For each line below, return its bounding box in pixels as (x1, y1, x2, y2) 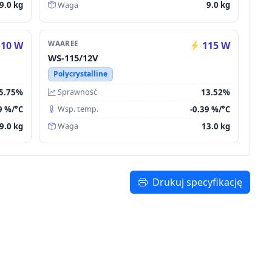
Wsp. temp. (58, 104, 99, 115)
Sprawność (58, 87, 98, 98)
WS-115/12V (48, 52, 99, 64)
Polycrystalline (53, 69, 107, 80)
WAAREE (48, 39, 78, 49)
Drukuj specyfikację (152, 175, 242, 189)
